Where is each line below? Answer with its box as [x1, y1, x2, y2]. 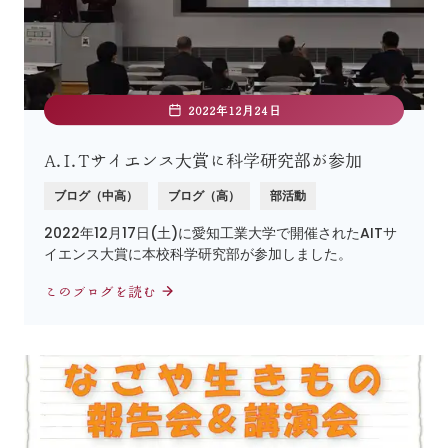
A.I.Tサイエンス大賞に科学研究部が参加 [44, 152, 362, 170]
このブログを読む [44, 285, 160, 299]
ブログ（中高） [54, 187, 138, 205]
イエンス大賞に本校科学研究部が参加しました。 [44, 244, 368, 265]
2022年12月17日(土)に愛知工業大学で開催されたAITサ [44, 223, 397, 244]
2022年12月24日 [187, 104, 281, 117]
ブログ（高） [168, 187, 240, 205]
